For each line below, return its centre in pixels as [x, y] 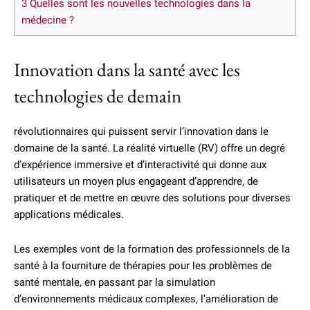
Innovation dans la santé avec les [127, 70]
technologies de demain [98, 96]
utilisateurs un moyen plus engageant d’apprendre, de [136, 181]
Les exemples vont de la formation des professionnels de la [152, 249]
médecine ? [48, 20]
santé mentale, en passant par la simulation [115, 282]
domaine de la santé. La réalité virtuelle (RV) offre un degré [149, 148]
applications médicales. [69, 215]
